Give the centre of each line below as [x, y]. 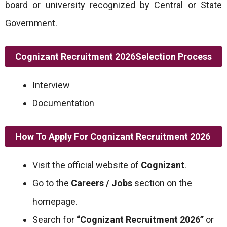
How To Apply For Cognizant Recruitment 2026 [113, 137]
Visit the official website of [87, 165]
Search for [54, 220]
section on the [162, 183]
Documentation [63, 103]
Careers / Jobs [102, 183]
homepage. [55, 202]
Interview [51, 85]
